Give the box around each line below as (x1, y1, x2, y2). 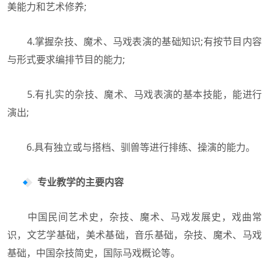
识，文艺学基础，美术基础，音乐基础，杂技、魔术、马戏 (7, 228, 262, 241)
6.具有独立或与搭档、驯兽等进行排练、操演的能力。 (7, 140, 255, 154)
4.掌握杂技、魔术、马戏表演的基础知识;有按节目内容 (7, 34, 262, 48)
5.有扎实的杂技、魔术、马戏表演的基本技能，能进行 (7, 87, 262, 101)
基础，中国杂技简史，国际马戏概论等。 (7, 246, 180, 259)
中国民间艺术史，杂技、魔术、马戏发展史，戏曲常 (7, 210, 262, 223)
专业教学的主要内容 (37, 175, 124, 189)
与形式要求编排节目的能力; (7, 52, 125, 66)
